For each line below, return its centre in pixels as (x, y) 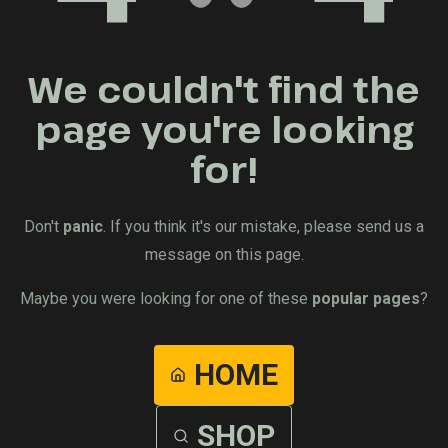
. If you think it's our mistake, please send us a (263, 226)
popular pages (366, 298)
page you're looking (224, 128)
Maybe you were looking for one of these (164, 298)
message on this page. (224, 254)
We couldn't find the (224, 88)
